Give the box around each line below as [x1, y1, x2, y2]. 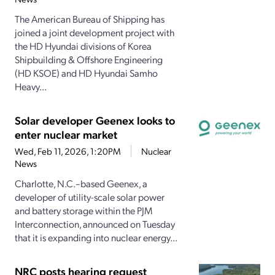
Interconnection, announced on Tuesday [15, 217, 175, 231]
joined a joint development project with [15, 26, 174, 39]
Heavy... [15, 80, 47, 93]
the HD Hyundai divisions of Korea [15, 39, 152, 53]
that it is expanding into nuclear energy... [15, 231, 177, 244]
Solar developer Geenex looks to [15, 113, 175, 128]
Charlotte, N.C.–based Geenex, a [15, 177, 147, 190]
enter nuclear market [15, 127, 117, 142]
